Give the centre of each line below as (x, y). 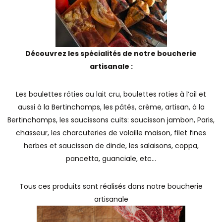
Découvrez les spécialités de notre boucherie (111, 54)
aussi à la (34, 107)
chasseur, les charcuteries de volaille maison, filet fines (111, 133)
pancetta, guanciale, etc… (111, 159)
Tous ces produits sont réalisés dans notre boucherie (111, 186)
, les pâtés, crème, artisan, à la (152, 107)
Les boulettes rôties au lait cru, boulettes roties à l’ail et (111, 94)
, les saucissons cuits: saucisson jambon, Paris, (135, 120)
